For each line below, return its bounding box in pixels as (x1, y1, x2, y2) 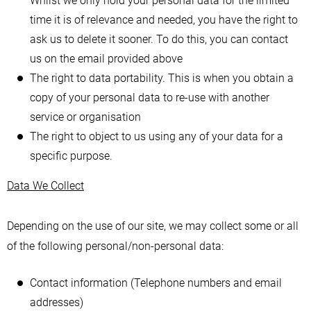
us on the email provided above (30, 52, 183, 65)
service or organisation (30, 110, 141, 124)
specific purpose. (30, 149, 112, 162)
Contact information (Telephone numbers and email (30, 276, 282, 289)
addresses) (30, 296, 83, 309)
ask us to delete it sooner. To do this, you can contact (30, 33, 288, 46)
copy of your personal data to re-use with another (30, 91, 269, 104)
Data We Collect (7, 179, 84, 192)
